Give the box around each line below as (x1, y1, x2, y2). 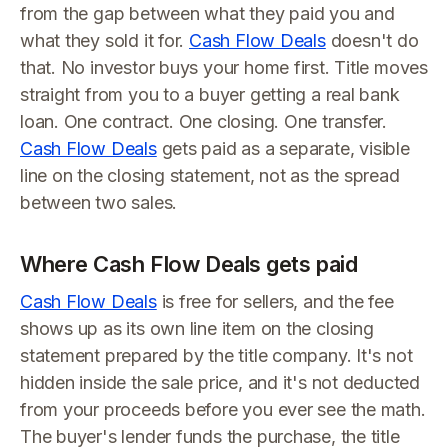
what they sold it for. (20, 30, 190, 51)
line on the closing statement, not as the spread (20, 165, 400, 186)
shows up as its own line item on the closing (20, 318, 374, 339)
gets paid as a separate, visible (156, 138, 410, 159)
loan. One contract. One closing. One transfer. (20, 111, 388, 132)
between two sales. (20, 192, 178, 213)
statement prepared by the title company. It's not (20, 345, 413, 366)
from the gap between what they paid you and (20, 3, 395, 24)
